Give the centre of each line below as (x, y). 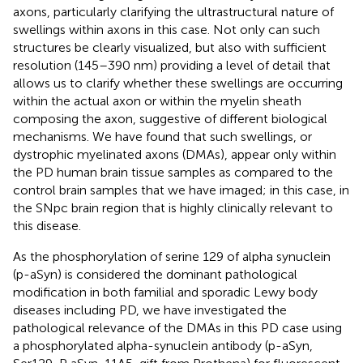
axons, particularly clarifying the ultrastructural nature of (173, 11)
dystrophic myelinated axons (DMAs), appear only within (175, 154)
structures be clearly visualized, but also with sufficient (170, 47)
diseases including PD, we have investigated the (150, 310)
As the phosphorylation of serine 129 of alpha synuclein (172, 256)
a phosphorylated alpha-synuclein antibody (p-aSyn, (163, 345)
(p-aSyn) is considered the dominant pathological (155, 274)
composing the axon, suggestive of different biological (170, 118)
